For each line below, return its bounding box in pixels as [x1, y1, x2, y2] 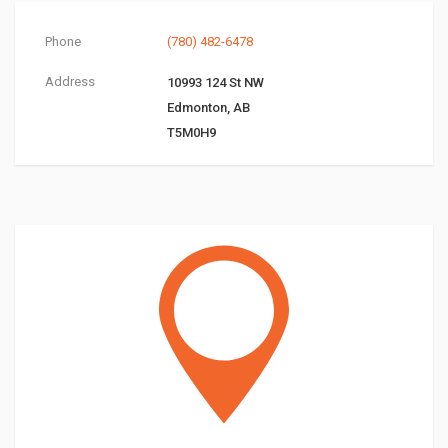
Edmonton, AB [166, 100, 250, 115]
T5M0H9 [166, 125, 216, 140]
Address [45, 74, 95, 89]
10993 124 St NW [166, 75, 264, 90]
